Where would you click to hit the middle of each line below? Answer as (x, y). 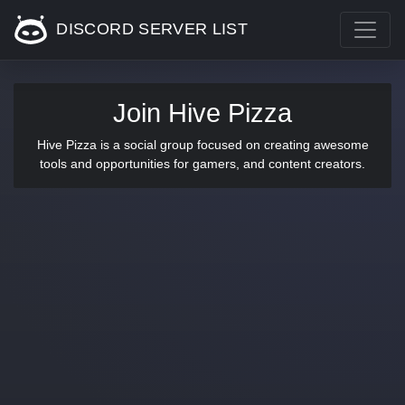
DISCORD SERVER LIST (150, 28)
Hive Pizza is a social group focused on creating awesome (202, 145)
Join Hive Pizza (202, 113)
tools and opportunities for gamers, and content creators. (202, 164)
